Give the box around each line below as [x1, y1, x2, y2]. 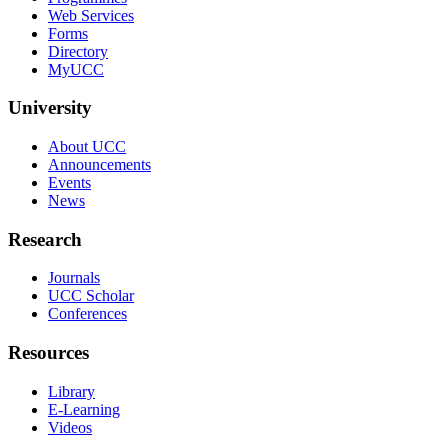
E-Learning [48, 400, 120, 418]
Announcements [48, 156, 151, 173]
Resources [8, 342, 89, 364]
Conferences [48, 305, 127, 323]
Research [8, 228, 82, 250]
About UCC [48, 138, 126, 155]
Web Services [48, 6, 134, 24]
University [8, 97, 92, 119]
